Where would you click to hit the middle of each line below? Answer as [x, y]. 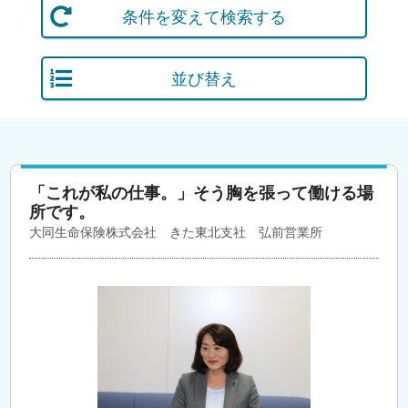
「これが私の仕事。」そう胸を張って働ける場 [202, 193]
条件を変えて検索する [204, 16]
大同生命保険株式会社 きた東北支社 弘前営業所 [176, 232]
